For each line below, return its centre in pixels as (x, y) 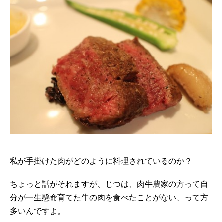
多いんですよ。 (38, 211)
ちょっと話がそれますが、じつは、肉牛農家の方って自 (109, 184)
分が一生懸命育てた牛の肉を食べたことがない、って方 (109, 197)
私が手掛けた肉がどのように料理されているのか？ (101, 161)
